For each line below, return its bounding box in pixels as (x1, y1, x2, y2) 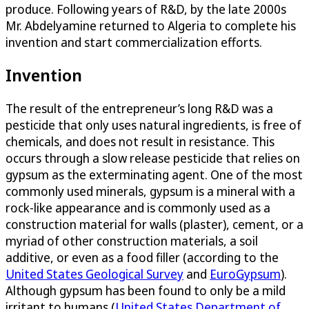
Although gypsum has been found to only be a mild (6, 282, 286, 299)
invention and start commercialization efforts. (6, 33, 262, 50)
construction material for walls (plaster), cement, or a (6, 216, 303, 233)
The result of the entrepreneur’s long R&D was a (6, 100, 273, 117)
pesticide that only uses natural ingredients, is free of (6, 117, 301, 134)
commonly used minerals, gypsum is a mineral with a (6, 183, 295, 200)
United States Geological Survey (6, 266, 183, 283)
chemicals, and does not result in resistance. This (6, 133, 275, 150)
